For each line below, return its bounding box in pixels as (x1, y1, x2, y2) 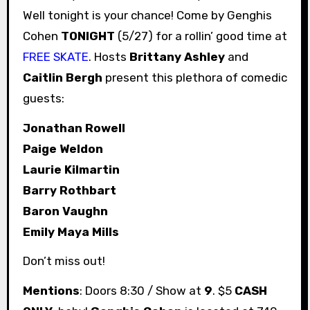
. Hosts (88, 49, 129, 64)
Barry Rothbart (22, 183, 116, 197)
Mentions (22, 284, 80, 298)
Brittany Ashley (129, 49, 225, 64)
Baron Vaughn (22, 203, 108, 218)
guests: (22, 91, 64, 105)
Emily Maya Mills (22, 224, 119, 239)
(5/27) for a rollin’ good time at (114, 28, 287, 43)
